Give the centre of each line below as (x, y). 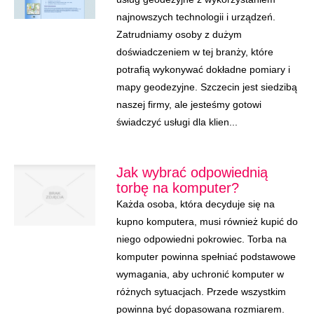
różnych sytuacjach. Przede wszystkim (201, 292)
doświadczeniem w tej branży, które (194, 52)
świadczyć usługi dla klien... (177, 122)
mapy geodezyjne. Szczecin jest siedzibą (206, 87)
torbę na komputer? (177, 188)
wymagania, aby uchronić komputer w (200, 274)
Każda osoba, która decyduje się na (195, 204)
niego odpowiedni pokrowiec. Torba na (201, 239)
